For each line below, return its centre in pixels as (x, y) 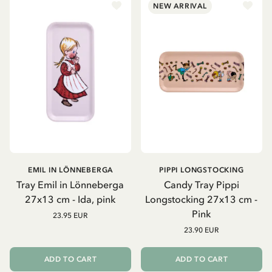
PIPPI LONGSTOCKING (202, 170)
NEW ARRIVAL (180, 6)
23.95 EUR (70, 215)
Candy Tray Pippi (201, 184)
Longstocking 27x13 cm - (202, 199)
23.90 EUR (202, 230)
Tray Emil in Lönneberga (70, 184)
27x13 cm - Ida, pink (70, 199)
